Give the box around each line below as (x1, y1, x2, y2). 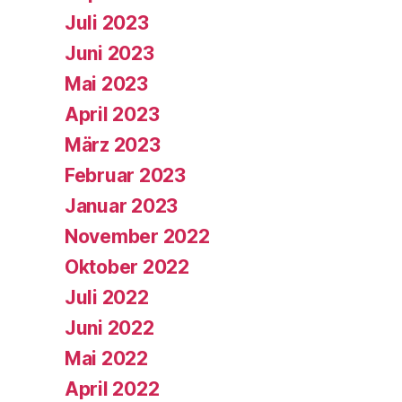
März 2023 (65, 133, 161, 156)
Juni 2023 (65, 41, 154, 65)
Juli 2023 (65, 11, 149, 34)
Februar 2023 (65, 163, 186, 187)
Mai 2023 (65, 72, 148, 95)
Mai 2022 (65, 346, 148, 370)
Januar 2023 (65, 194, 179, 217)
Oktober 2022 (65, 255, 189, 278)
